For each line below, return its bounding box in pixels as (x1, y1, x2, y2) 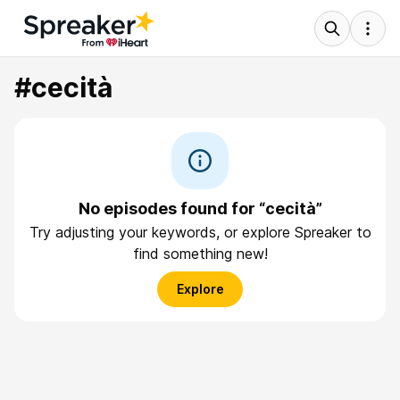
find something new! (132, 245, 268, 262)
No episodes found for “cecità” (78, 199, 322, 218)
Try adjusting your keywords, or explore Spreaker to (29, 223, 371, 241)
